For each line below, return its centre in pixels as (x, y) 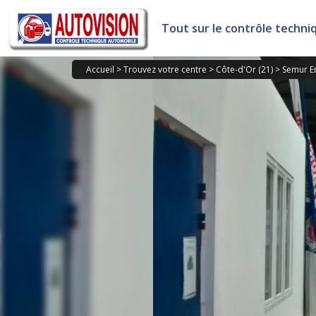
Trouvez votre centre (165, 69)
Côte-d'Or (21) (244, 69)
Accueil (100, 69)
